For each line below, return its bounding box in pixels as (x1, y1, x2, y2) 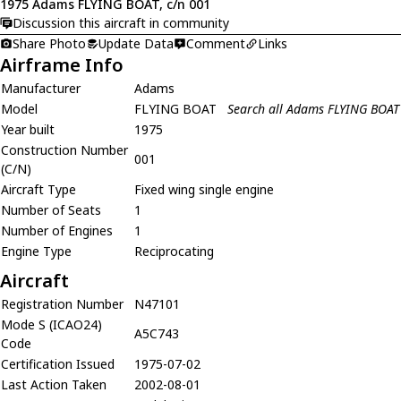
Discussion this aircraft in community (13, 14, 229, 31)
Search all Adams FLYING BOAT (227, 99, 399, 117)
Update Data (98, 34, 174, 52)
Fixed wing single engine (134, 180, 274, 198)
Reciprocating (134, 242, 214, 260)
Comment (186, 34, 245, 52)
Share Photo (13, 34, 86, 52)
